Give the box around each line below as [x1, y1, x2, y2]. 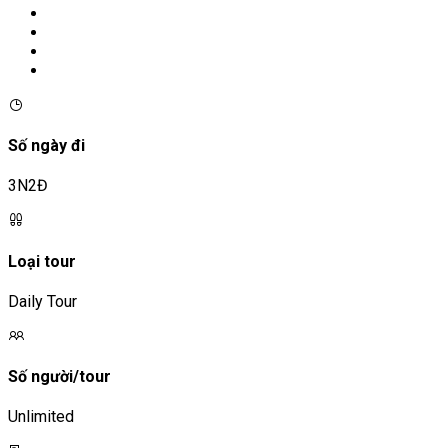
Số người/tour [8, 367, 111, 387]
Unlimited [8, 407, 74, 427]
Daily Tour [8, 291, 77, 311]
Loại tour [8, 251, 76, 271]
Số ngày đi [8, 136, 85, 156]
